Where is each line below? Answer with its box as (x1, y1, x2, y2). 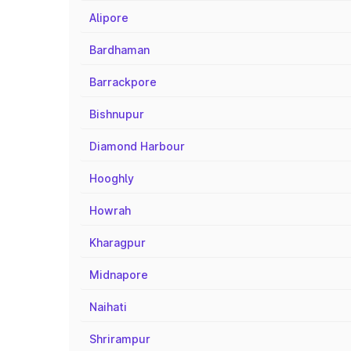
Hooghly (89, 172, 134, 185)
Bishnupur (89, 107, 144, 121)
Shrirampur (89, 332, 150, 346)
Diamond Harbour (89, 139, 185, 153)
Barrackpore (89, 75, 157, 89)
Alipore (89, 11, 128, 24)
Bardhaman (89, 43, 150, 56)
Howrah (89, 204, 131, 217)
